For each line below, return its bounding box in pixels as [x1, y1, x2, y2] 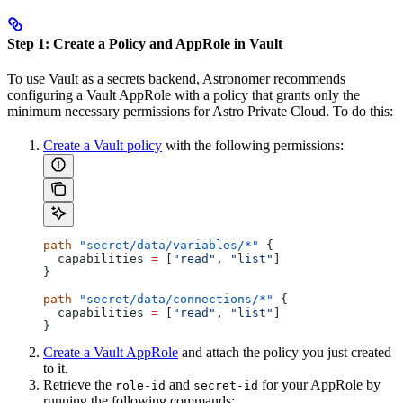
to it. [43, 361, 68, 376]
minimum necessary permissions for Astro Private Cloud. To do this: [7, 103, 393, 119]
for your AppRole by [258, 377, 381, 392]
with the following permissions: [162, 138, 344, 153]
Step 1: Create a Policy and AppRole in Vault [7, 35, 282, 51]
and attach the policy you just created [178, 345, 391, 360]
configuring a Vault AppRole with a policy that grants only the [7, 87, 360, 103]
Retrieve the [43, 377, 115, 392]
